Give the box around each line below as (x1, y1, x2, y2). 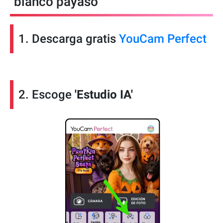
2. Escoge (18, 87, 75, 102)
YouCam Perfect (119, 31, 207, 46)
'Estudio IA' (75, 87, 133, 102)
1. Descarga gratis (18, 31, 119, 46)
